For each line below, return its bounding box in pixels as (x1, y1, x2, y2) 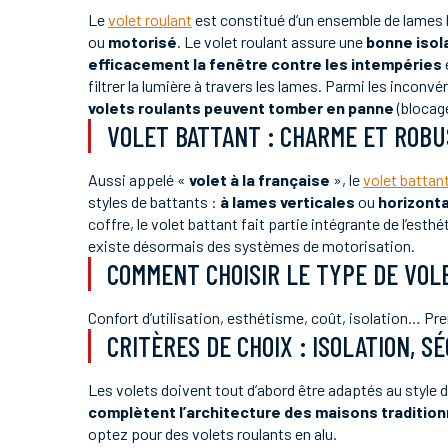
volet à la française (189, 170, 330, 189)
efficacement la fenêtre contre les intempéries (88, 54, 442, 73)
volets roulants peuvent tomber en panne (88, 98, 394, 117)
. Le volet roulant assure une (177, 32, 366, 51)
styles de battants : (88, 192, 220, 211)
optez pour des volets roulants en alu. (88, 424, 337, 443)
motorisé (108, 32, 177, 51)
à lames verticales (220, 192, 355, 211)
